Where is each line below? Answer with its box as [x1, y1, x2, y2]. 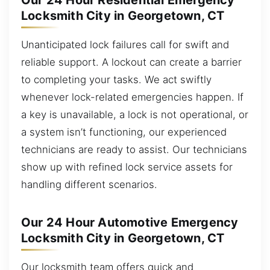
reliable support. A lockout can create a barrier [21, 55, 242, 68]
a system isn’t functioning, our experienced [21, 125, 227, 138]
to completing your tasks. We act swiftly [21, 73, 212, 86]
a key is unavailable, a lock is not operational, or [21, 108, 248, 121]
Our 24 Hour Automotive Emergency [21, 215, 239, 230]
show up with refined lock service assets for [21, 160, 233, 173]
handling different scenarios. [21, 178, 157, 190]
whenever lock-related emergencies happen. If [21, 90, 243, 103]
